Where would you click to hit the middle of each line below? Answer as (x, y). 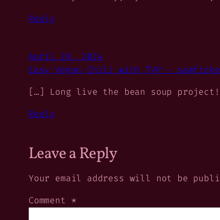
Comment (50, 200)
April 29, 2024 (66, 56)
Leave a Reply (73, 154)
